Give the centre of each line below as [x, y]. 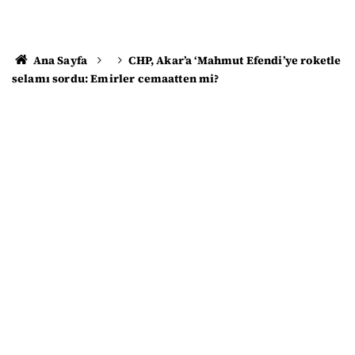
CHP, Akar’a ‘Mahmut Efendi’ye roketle [235, 60]
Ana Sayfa [59, 60]
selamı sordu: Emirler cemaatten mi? [116, 78]
